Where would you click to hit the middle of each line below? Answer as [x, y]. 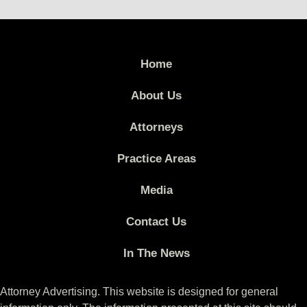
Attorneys [156, 127]
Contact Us [156, 222]
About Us [156, 96]
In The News [156, 254]
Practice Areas [156, 159]
